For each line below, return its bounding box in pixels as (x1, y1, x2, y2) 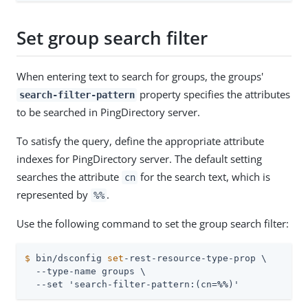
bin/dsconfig (30, 252, 107, 263)
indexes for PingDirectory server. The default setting (16, 151, 262, 166)
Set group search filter (16, 25, 208, 51)
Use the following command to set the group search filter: (16, 216, 289, 230)
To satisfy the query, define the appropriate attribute (16, 133, 264, 148)
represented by (16, 187, 91, 201)
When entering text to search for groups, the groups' (16, 69, 263, 83)
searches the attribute (16, 169, 122, 184)
